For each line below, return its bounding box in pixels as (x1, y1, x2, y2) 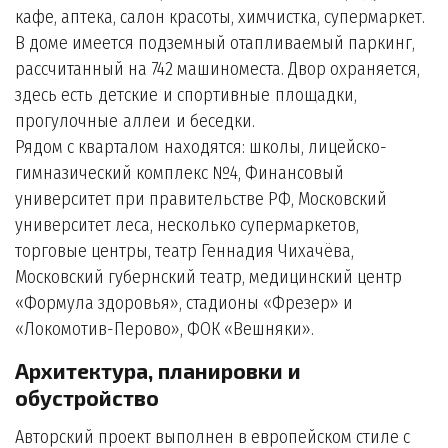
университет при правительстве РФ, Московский (15, 188, 387, 210)
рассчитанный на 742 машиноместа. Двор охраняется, (15, 58, 420, 80)
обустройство (15, 385, 159, 410)
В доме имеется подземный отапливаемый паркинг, (15, 32, 415, 54)
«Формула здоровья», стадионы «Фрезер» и (15, 292, 353, 314)
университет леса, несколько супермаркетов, (15, 214, 359, 236)
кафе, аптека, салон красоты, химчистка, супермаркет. (15, 6, 425, 28)
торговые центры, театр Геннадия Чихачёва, (15, 240, 354, 262)
